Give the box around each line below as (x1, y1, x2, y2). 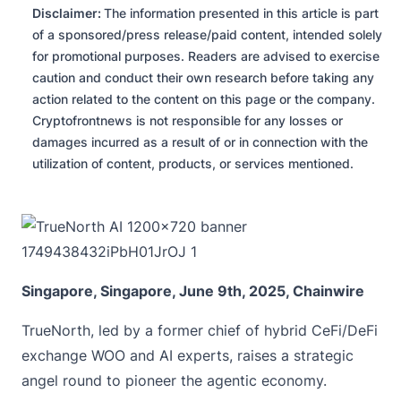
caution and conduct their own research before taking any (32, 70, 374, 86)
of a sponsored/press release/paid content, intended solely (32, 27, 382, 43)
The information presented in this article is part (104, 5, 379, 21)
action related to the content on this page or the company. (32, 91, 375, 107)
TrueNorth (21, 321, 90, 340)
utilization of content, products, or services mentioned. (32, 156, 354, 172)
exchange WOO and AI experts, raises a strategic (21, 346, 354, 365)
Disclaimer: (32, 5, 104, 21)
